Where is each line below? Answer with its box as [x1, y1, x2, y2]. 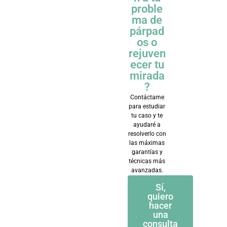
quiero [147, 191, 174, 202]
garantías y [131, 148, 163, 156]
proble [131, 3, 163, 15]
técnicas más [129, 158, 166, 165]
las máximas [129, 139, 165, 146]
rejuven [128, 47, 166, 60]
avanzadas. [131, 167, 163, 174]
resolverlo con [128, 130, 166, 137]
